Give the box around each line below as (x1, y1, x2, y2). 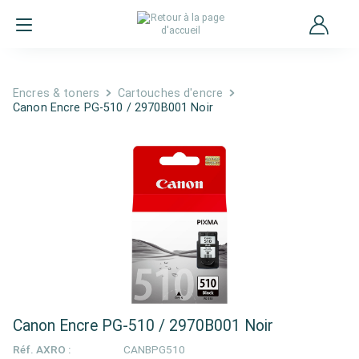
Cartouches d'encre (117, 87, 224, 100)
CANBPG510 (123, 343, 185, 357)
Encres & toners (13, 87, 100, 100)
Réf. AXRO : (13, 343, 71, 357)
